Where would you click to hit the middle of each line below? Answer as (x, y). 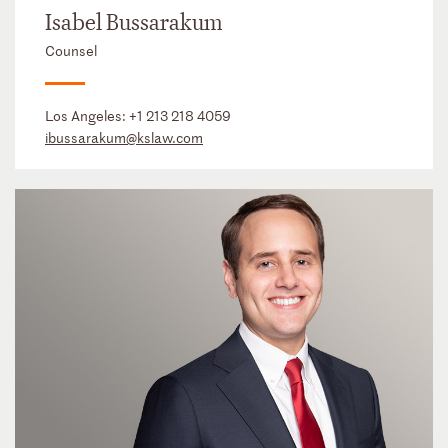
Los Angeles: (87, 116)
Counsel (71, 51)
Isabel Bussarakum (133, 23)
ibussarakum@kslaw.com (124, 138)
